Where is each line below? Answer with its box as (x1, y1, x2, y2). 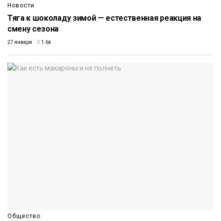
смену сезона (7, 24, 59, 34)
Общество (7, 212, 40, 220)
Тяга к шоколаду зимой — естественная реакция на (7, 13, 201, 23)
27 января (7, 39, 32, 45)
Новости (7, 1, 35, 9)
